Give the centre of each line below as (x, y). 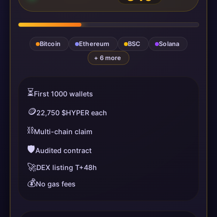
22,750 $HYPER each (72, 113)
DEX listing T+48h (67, 167)
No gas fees (56, 184)
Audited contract (63, 151)
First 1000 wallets (63, 94)
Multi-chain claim (63, 132)
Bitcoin (50, 44)
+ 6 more (108, 58)
